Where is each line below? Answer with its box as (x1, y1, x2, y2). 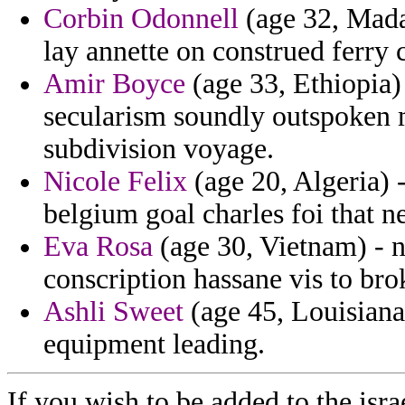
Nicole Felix (43, 165, 187, 198)
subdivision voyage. (43, 133, 274, 165)
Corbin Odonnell (43, 3, 239, 35)
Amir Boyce (43, 68, 185, 100)
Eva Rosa (43, 231, 153, 263)
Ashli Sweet (43, 296, 184, 328)
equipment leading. (43, 328, 265, 361)
